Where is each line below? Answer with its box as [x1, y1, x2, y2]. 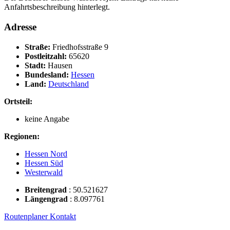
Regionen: [4, 131, 40, 141]
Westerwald [25, 167, 63, 177]
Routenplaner [4, 212, 50, 221]
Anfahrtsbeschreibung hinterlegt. [4, 3, 110, 12]
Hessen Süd [25, 158, 63, 167]
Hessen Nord [25, 149, 67, 158]
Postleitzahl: [25, 51, 69, 61]
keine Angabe [25, 114, 69, 123]
